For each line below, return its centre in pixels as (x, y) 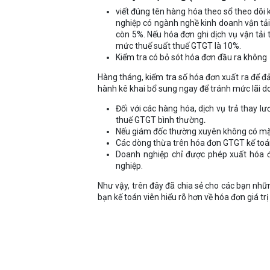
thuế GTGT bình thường (160, 120)
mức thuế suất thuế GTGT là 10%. (178, 46)
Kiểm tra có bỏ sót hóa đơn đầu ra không (191, 58)
